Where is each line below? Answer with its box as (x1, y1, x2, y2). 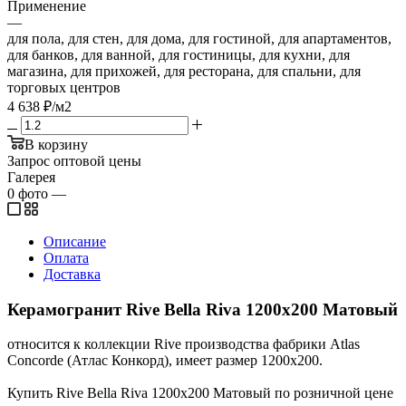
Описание (43, 233, 106, 249)
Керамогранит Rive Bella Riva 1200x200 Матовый (7, 299, 398, 319)
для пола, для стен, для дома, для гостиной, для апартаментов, (7, 30, 391, 46)
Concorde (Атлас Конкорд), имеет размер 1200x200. (7, 353, 323, 369)
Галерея (7, 169, 55, 185)
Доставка (43, 266, 101, 282)
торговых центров (7, 79, 121, 95)
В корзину (24, 136, 88, 152)
